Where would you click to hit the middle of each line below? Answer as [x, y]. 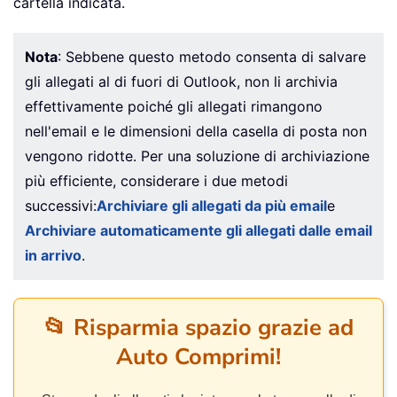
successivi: [61, 206]
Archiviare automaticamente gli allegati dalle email [198, 231]
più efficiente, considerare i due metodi [156, 181]
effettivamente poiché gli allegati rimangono [174, 107]
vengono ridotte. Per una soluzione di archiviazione [197, 156]
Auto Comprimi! [198, 357]
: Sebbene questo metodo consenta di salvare [212, 57]
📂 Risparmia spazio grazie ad [198, 328]
